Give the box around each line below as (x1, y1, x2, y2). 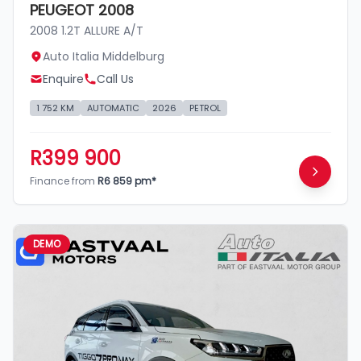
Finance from (30, 173, 98, 188)
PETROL (189, 101, 221, 114)
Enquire (43, 70, 84, 87)
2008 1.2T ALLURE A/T (30, 22, 143, 39)
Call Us (97, 70, 134, 87)
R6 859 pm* (98, 173, 156, 188)
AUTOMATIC (87, 101, 139, 114)
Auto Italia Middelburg (43, 48, 164, 64)
